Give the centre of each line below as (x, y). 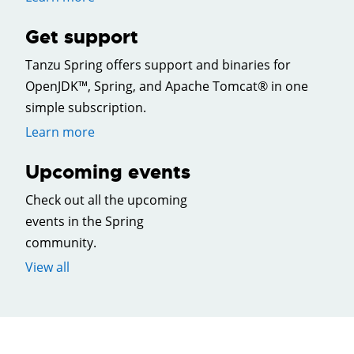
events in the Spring (85, 221)
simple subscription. (86, 107)
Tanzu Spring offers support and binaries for (158, 64)
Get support (82, 37)
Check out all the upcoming (106, 200)
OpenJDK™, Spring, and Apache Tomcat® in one (167, 86)
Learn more (60, 132)
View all (47, 267)
